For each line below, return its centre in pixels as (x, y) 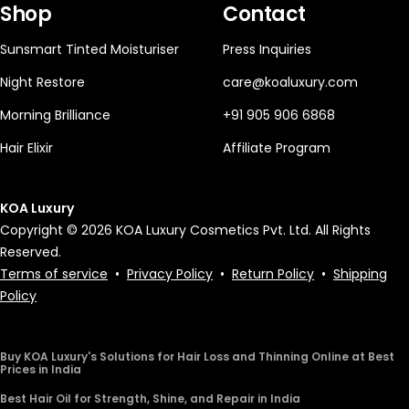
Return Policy (273, 274)
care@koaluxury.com (290, 83)
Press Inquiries (267, 50)
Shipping (360, 274)
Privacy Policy (170, 274)
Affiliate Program (277, 148)
